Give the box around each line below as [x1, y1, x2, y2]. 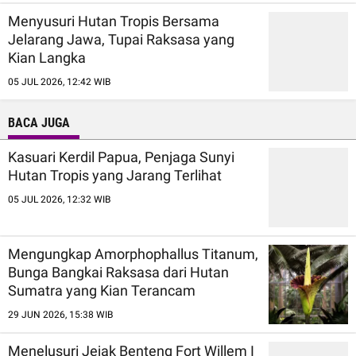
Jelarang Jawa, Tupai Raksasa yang [8, 30, 234, 48]
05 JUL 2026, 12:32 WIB [8, 193, 110, 205]
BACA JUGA [8, 114, 70, 130]
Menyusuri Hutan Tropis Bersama [8, 12, 219, 29]
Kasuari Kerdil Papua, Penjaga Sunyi [8, 148, 234, 165]
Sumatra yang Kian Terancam [8, 281, 195, 299]
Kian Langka [8, 48, 86, 66]
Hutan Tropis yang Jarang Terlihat [8, 166, 222, 184]
